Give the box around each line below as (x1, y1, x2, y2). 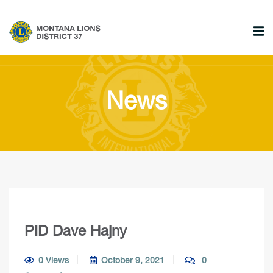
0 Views (38, 255, 69, 265)
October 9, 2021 (101, 255, 165, 265)
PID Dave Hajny (24, 222, 127, 239)
